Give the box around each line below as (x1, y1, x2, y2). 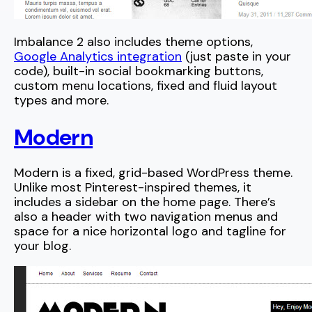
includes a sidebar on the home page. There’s (14, 194, 276, 211)
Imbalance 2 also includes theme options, (14, 33, 253, 51)
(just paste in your (182, 48, 291, 65)
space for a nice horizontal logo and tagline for (14, 223, 286, 240)
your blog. (14, 237, 71, 255)
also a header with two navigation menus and (14, 208, 278, 226)
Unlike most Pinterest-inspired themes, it (14, 179, 251, 196)
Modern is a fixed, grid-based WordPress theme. (14, 164, 292, 182)
